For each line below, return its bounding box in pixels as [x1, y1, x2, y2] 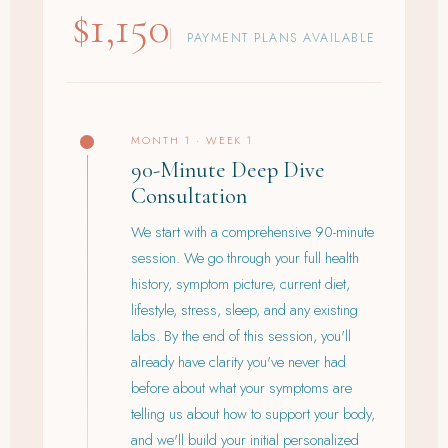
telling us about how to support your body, [131, 402, 375, 425]
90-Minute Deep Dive [131, 156, 325, 184]
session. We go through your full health [131, 246, 359, 269]
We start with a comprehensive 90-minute [131, 220, 374, 243]
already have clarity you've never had [131, 350, 346, 373]
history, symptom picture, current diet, [131, 272, 350, 295]
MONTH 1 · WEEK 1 [131, 132, 254, 149]
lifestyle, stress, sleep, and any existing [131, 298, 358, 321]
